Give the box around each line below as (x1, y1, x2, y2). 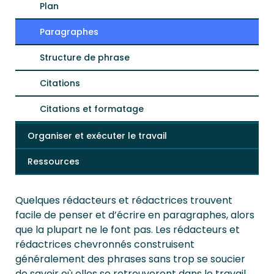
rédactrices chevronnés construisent (15, 237, 194, 251)
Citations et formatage (40, 103, 144, 115)
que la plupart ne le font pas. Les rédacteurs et (15, 223, 240, 237)
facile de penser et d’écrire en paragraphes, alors (15, 208, 254, 222)
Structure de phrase (40, 51, 130, 64)
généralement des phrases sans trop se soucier (15, 252, 245, 266)
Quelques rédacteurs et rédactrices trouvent (15, 193, 232, 207)
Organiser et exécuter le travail (28, 130, 167, 142)
